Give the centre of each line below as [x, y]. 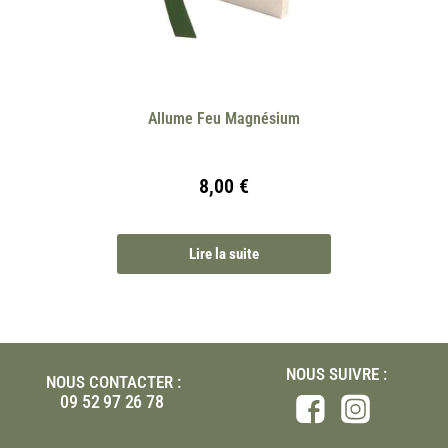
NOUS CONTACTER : [113, 381]
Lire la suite [224, 254]
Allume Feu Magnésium [224, 119]
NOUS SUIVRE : [336, 374]
